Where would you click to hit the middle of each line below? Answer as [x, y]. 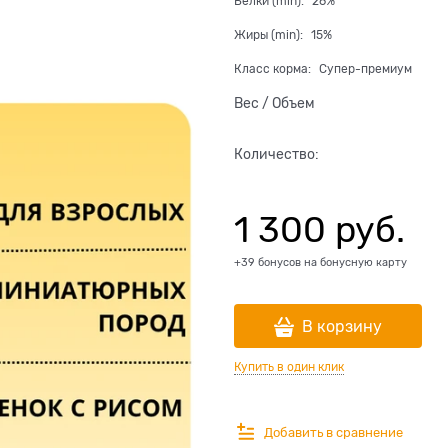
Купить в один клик [289, 367]
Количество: [276, 154]
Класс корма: [274, 69]
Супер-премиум [365, 69]
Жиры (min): [270, 35]
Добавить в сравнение [333, 432]
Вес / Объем [274, 103]
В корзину [342, 327]
